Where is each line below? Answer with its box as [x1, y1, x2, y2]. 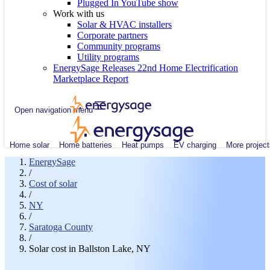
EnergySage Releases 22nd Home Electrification [53, 63, 238, 73]
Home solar [10, 140, 49, 149]
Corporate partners [77, 30, 148, 40]
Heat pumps [122, 140, 164, 149]
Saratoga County [29, 222, 93, 232]
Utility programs [77, 52, 139, 62]
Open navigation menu [14, 105, 93, 115]
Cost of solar [29, 178, 77, 189]
